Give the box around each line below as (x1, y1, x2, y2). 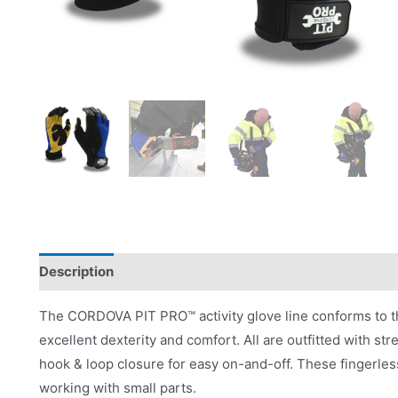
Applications (131, 263, 211, 281)
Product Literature (228, 263, 348, 281)
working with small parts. (39, 378, 196, 396)
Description (39, 263, 114, 281)
